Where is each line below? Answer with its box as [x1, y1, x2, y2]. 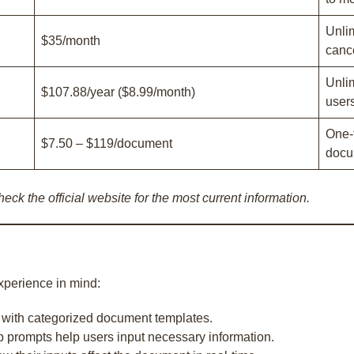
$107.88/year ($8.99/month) [41, 85, 195, 99]
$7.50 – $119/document [41, 137, 172, 150]
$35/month [41, 34, 100, 47]
